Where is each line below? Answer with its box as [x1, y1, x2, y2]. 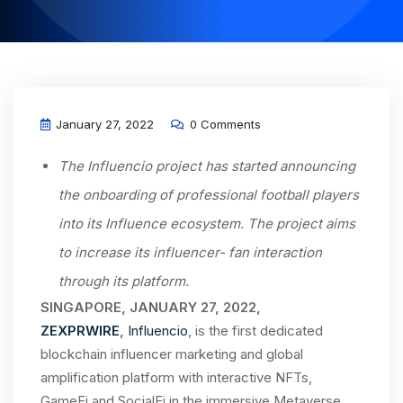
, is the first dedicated [188, 322, 323, 339]
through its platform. [58, 273, 189, 290]
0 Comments [186, 117, 261, 131]
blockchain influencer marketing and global [40, 345, 303, 363]
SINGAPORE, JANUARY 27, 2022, [40, 299, 261, 316]
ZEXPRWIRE [40, 322, 120, 339]
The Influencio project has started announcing [58, 157, 355, 175]
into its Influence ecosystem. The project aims [58, 215, 355, 232]
